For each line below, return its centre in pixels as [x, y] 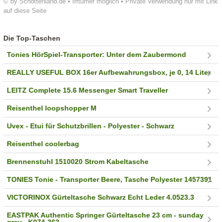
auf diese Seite [25, 11]
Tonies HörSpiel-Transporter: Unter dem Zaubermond [97, 55]
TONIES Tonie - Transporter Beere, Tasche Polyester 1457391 [110, 180]
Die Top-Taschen [32, 38]
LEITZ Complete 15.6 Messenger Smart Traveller [88, 90]
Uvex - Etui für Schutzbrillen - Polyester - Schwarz [91, 126]
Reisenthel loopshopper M [52, 108]
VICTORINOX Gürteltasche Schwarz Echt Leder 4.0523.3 [101, 197]
